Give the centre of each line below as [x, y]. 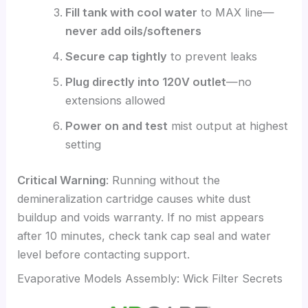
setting [83, 144]
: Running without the [163, 180]
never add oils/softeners [133, 31]
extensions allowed [115, 100]
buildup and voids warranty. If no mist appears [141, 217]
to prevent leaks [212, 56]
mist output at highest [228, 125]
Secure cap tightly [116, 56]
